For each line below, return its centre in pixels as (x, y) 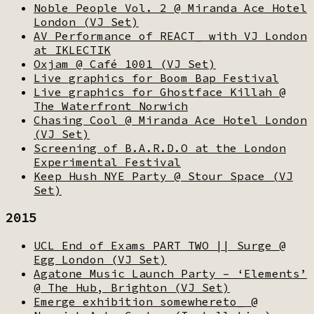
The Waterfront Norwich (111, 105)
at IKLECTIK (72, 49)
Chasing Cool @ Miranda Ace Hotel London (170, 120)
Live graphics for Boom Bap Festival (156, 77)
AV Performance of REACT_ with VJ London (170, 35)
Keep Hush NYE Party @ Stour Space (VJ (163, 176)
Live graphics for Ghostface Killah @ (160, 91)
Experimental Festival (107, 162)
